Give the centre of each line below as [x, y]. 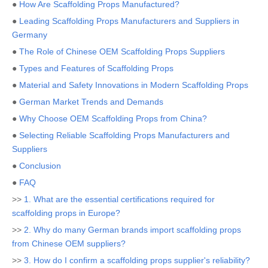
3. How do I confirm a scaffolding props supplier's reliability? [137, 260]
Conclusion [40, 166]
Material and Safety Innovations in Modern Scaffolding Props [134, 85]
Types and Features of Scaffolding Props [96, 68]
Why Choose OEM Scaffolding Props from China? [113, 118]
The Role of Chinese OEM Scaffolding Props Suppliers [122, 51]
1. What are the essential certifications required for [119, 199]
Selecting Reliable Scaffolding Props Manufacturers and [124, 135]
